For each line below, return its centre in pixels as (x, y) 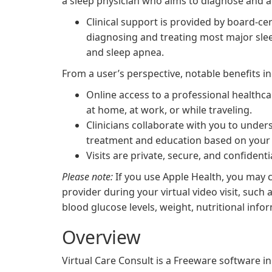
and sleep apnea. (125, 52)
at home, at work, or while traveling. (169, 110)
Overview (101, 237)
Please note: (87, 177)
